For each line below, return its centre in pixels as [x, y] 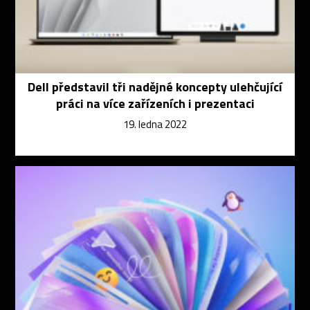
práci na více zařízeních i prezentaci [155, 104]
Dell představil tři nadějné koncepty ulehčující [155, 87]
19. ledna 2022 [155, 125]
